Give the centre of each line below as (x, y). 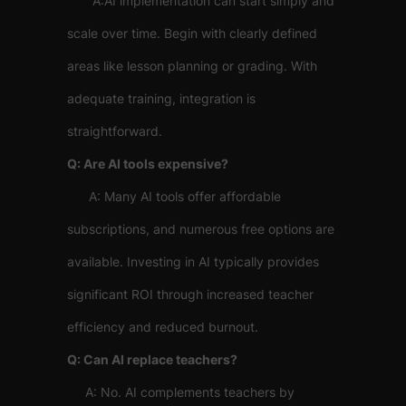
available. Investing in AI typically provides (193, 261)
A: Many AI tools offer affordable (174, 196)
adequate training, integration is (161, 98)
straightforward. (115, 131)
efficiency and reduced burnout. (163, 327)
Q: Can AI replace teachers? (152, 359)
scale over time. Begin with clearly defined (192, 33)
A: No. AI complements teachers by (181, 392)
